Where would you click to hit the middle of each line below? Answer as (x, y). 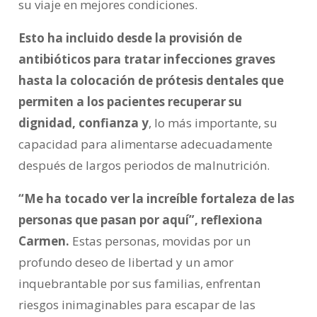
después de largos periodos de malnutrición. (144, 166)
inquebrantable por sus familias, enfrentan (139, 284)
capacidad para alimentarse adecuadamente (145, 144)
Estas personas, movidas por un (160, 241)
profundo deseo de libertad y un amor (126, 263)
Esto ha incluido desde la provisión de (130, 38)
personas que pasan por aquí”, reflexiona (140, 220)
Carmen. (44, 241)
